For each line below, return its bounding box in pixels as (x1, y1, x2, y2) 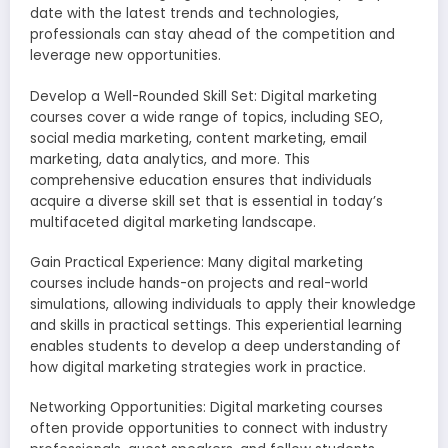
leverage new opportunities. (30, 46, 221, 66)
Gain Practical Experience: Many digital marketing (30, 252, 363, 272)
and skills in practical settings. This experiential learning (30, 315, 402, 335)
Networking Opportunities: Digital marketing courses (30, 397, 383, 417)
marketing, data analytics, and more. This (30, 149, 310, 169)
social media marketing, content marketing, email (30, 128, 367, 148)
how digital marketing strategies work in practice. (30, 357, 366, 377)
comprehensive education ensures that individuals (30, 170, 372, 190)
